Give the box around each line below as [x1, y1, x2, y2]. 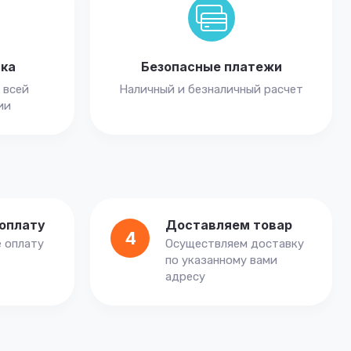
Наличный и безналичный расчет [119, 82, 303, 96]
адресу [165, 270, 205, 284]
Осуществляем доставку [165, 237, 304, 251]
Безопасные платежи [140, 59, 282, 74]
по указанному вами [165, 253, 277, 267]
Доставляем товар [165, 217, 292, 233]
